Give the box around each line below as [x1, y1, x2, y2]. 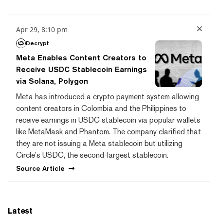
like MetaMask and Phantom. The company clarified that [16, 127, 201, 136]
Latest [8, 206, 33, 216]
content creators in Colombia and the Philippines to [16, 103, 186, 113]
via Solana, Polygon [16, 76, 88, 86]
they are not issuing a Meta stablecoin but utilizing [16, 138, 182, 148]
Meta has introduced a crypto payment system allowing [16, 91, 199, 101]
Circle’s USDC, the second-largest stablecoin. [16, 150, 168, 160]
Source [16, 164, 42, 173]
